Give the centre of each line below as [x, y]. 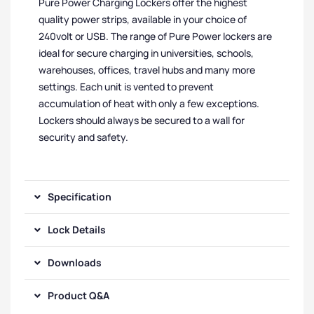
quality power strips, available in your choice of [143, 19]
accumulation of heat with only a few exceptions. [149, 103]
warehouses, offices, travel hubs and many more [147, 69]
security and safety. [83, 137]
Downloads [75, 262]
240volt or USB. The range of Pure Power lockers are [155, 36]
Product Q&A [78, 295]
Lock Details [77, 229]
